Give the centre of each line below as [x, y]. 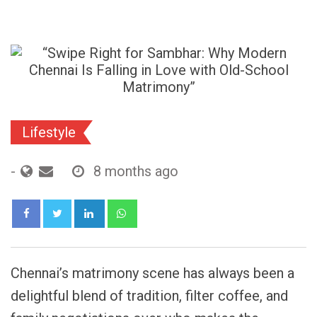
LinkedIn [128, 207]
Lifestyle [49, 132]
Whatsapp [166, 207]
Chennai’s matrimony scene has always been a [152, 273]
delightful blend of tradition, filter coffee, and [149, 295]
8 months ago [136, 171]
